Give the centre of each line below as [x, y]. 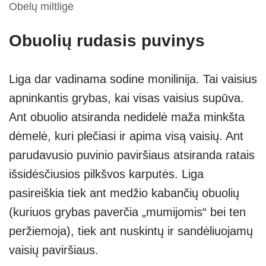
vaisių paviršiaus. [54, 250]
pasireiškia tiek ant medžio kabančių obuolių [124, 193]
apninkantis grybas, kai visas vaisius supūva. [126, 98]
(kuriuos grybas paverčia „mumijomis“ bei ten [127, 212]
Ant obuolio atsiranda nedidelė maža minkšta [127, 117]
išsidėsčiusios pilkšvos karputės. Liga [106, 174]
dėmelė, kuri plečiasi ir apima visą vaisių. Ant [126, 136]
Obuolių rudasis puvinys [107, 41]
